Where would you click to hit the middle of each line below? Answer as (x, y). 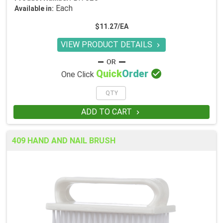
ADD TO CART (107, 112)
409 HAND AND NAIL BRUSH (64, 141)
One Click (78, 75)
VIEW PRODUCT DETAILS (108, 45)
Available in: (34, 9)
